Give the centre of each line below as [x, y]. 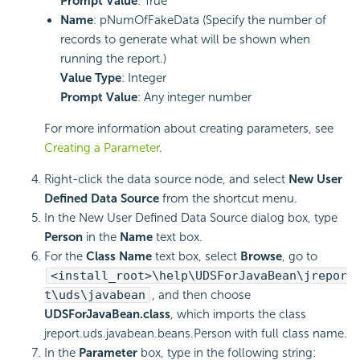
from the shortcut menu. [228, 198]
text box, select [196, 256]
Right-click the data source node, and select [166, 179]
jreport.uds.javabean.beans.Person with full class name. [196, 333]
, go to [300, 256]
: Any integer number [194, 97]
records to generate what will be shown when [185, 39]
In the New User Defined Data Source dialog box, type [191, 217]
